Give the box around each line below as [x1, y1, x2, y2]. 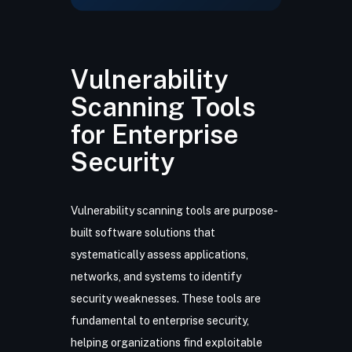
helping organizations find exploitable [70, 336, 262, 349]
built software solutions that [70, 226, 215, 239]
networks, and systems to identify [70, 270, 241, 283]
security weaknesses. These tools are [70, 292, 261, 305]
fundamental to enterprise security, [70, 314, 249, 327]
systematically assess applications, [70, 248, 248, 261]
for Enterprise [70, 119, 239, 149]
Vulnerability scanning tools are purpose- [70, 204, 278, 217]
